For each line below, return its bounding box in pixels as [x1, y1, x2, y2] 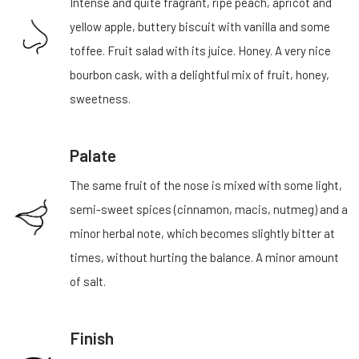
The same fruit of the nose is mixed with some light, [70, 178, 342, 193]
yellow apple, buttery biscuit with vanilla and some [70, 19, 330, 34]
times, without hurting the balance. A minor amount [70, 250, 339, 265]
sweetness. [70, 91, 131, 107]
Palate [70, 145, 116, 166]
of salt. [70, 274, 106, 289]
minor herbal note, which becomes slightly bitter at [70, 226, 335, 241]
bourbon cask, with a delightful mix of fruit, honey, [70, 67, 329, 83]
